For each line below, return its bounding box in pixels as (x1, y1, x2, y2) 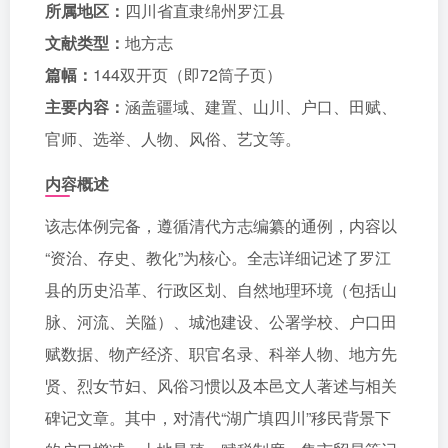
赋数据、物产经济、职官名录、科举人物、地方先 (45, 342, 397, 365)
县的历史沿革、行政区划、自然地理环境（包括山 (45, 278, 397, 301)
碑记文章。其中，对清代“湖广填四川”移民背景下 (45, 406, 391, 429)
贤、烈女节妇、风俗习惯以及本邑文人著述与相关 (45, 374, 397, 397)
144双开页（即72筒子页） (93, 63, 282, 86)
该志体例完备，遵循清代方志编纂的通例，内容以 (45, 214, 397, 237)
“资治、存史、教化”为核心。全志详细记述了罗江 (45, 246, 391, 269)
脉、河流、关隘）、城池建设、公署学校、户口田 (45, 310, 397, 333)
